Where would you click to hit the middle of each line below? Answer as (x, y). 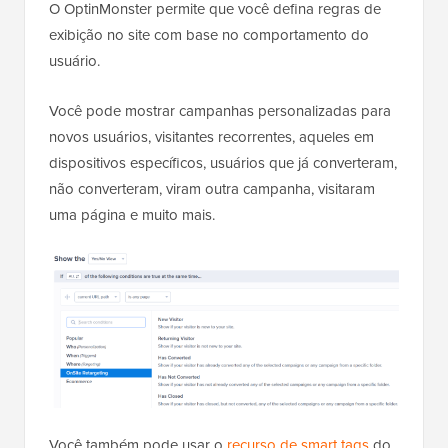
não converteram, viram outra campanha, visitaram (212, 189)
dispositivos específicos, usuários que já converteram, (223, 163)
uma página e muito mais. (132, 215)
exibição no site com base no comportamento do (209, 35)
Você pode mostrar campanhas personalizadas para (220, 111)
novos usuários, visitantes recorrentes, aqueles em (211, 137)
